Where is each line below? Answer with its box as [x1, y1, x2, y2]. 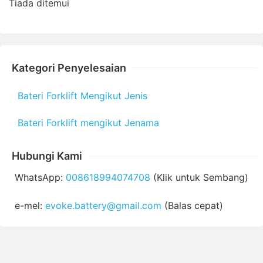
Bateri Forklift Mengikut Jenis [18, 89, 147, 102]
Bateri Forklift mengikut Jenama [18, 116, 159, 129]
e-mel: [15, 199, 45, 211]
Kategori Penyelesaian [12, 61, 126, 74]
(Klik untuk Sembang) [150, 171, 248, 183]
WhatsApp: [15, 171, 66, 183]
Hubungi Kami [12, 149, 82, 162]
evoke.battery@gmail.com [45, 199, 161, 211]
